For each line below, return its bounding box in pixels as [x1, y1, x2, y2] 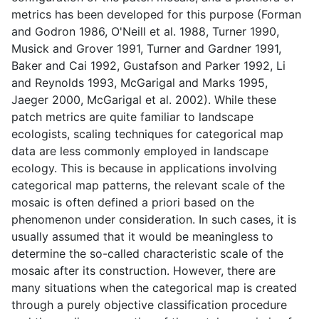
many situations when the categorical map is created [11, 281, 297, 296]
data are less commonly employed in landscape [11, 144, 268, 159]
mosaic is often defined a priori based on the [11, 195, 254, 210]
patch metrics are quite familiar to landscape [11, 110, 253, 125]
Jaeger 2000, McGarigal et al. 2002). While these [11, 93, 276, 108]
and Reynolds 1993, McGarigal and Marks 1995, [11, 75, 268, 90]
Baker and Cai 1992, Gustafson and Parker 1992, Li [11, 58, 286, 73]
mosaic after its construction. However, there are [11, 263, 276, 278]
